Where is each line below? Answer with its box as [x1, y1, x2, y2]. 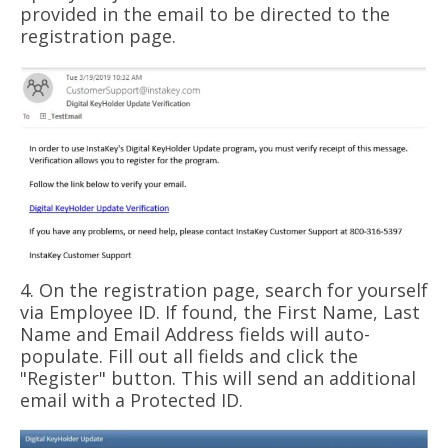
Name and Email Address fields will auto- [20, 321, 370, 346]
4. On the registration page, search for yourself [20, 277, 428, 302]
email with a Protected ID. [20, 387, 243, 412]
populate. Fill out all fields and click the [20, 343, 358, 368]
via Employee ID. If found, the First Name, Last [20, 299, 420, 324]
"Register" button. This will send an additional [20, 365, 416, 390]
